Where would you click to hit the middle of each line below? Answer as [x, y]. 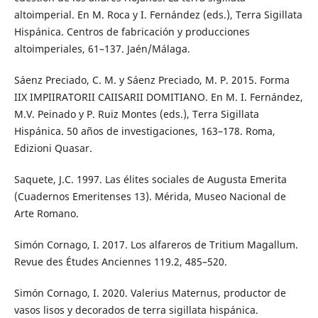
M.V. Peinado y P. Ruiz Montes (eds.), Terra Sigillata [136, 114]
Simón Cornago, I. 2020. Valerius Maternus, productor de [150, 293]
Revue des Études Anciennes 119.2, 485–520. [120, 262]
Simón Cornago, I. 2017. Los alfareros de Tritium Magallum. [156, 245]
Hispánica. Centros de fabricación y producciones [132, 32]
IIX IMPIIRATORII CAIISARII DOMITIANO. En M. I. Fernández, [158, 97]
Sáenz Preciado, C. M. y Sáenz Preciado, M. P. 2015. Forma [152, 80]
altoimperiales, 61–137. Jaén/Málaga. [102, 49]
